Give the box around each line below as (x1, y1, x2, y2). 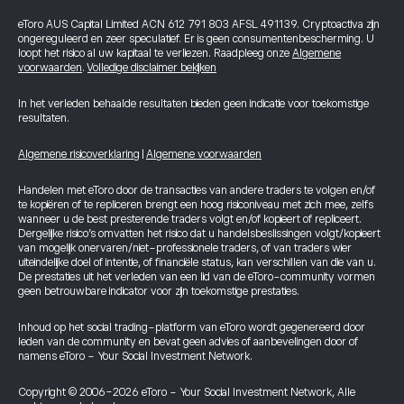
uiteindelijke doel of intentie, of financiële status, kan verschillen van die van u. (18, 256, 376, 269)
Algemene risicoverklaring (18, 148, 140, 161)
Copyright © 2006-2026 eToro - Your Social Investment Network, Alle (18, 386, 355, 399)
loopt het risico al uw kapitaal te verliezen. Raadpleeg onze (18, 47, 292, 60)
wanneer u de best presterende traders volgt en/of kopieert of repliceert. (18, 213, 362, 225)
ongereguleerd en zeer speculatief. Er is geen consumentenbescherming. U (18, 32, 374, 45)
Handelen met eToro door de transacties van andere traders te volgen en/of (18, 184, 375, 197)
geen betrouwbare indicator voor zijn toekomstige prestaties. (18, 285, 299, 298)
